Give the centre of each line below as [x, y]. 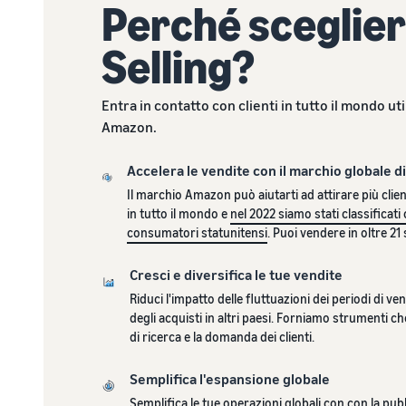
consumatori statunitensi [197, 232]
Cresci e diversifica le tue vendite [236, 274]
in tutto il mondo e [178, 213]
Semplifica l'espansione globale [229, 378]
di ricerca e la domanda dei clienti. [222, 336]
